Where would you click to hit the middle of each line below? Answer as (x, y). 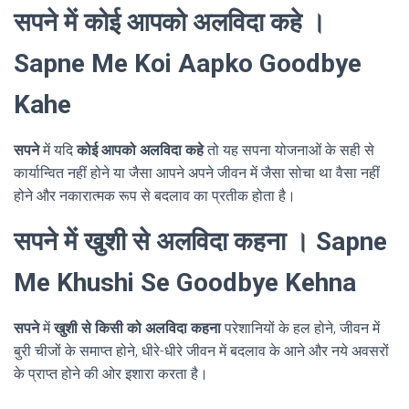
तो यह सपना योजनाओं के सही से (291, 150)
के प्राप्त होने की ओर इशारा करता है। (111, 373)
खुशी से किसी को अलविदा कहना (139, 328)
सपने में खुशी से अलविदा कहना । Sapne (200, 241)
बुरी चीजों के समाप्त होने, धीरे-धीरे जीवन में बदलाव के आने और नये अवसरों (201, 351)
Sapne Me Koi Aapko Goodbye (188, 63)
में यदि (58, 150)
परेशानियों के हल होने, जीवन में (302, 328)
